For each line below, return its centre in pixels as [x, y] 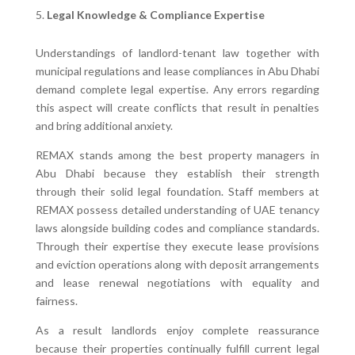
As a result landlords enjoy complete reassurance [177, 330]
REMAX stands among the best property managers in [177, 155]
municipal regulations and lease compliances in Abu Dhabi [177, 71]
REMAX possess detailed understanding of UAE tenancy [177, 209]
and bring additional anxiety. [104, 125]
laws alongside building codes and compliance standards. [177, 227]
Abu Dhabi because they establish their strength [177, 173]
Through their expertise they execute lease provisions [177, 246]
